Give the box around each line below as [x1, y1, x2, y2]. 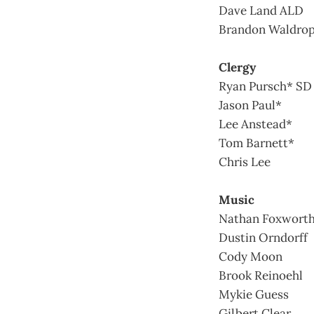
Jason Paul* [219, 97, 282, 113]
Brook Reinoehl [219, 267, 303, 283]
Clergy [219, 59, 256, 75]
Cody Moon [219, 248, 282, 264]
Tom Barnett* [219, 135, 294, 151]
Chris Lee [219, 153, 271, 170]
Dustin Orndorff [219, 229, 308, 245]
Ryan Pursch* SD [219, 78, 312, 94]
